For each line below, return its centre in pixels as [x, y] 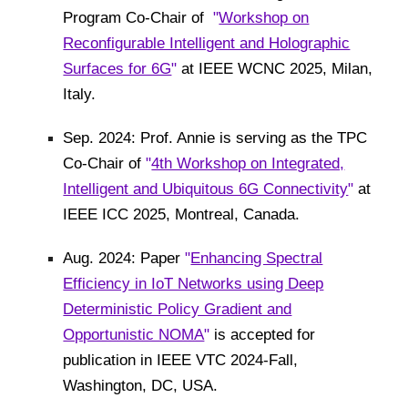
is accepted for [265, 334]
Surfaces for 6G [117, 68]
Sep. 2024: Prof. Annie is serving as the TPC [215, 137]
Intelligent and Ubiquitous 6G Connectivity [206, 188]
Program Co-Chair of [138, 17]
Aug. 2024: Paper [124, 257]
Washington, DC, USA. [141, 385]
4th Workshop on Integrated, [248, 163]
